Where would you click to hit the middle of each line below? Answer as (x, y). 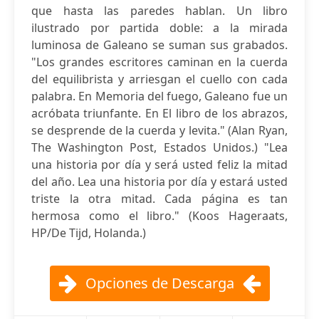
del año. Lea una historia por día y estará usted (159, 182)
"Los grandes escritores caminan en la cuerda (159, 62)
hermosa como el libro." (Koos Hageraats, (159, 216)
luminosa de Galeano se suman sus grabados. (159, 45)
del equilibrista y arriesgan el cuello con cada (159, 79)
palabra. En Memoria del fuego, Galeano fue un (159, 96)
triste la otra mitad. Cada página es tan (159, 199)
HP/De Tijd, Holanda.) (89, 233)
